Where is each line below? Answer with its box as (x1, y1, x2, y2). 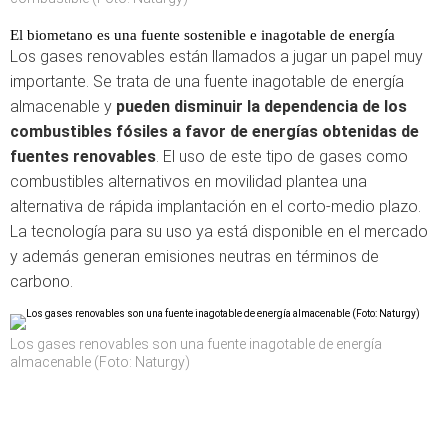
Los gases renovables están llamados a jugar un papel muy (10, 47, 423, 66)
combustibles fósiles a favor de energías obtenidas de (10, 122, 419, 141)
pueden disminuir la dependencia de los (116, 97, 407, 116)
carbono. (10, 272, 73, 291)
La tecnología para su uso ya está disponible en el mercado (10, 222, 428, 241)
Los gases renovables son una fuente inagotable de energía (10, 336, 382, 352)
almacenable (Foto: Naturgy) (10, 354, 190, 370)
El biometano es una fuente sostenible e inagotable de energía (10, 27, 395, 43)
